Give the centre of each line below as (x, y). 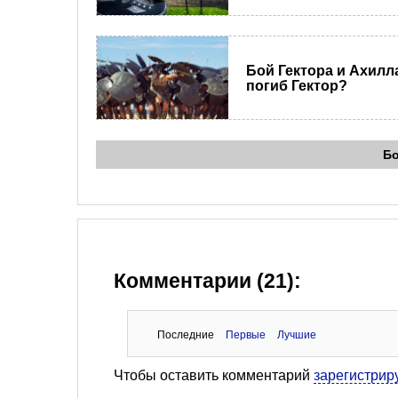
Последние (185, 334)
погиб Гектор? (296, 85)
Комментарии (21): (207, 281)
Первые (245, 334)
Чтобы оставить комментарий (214, 375)
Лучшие (296, 334)
